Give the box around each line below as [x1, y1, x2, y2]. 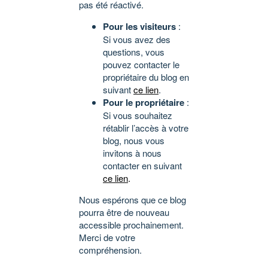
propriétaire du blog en [103, 70, 189, 83]
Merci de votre [79, 230, 135, 243]
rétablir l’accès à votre [103, 121, 188, 134]
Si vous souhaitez [103, 108, 172, 121]
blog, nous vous [103, 133, 165, 147]
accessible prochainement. [79, 218, 184, 231]
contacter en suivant [103, 159, 182, 172]
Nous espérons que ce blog [79, 193, 186, 206]
